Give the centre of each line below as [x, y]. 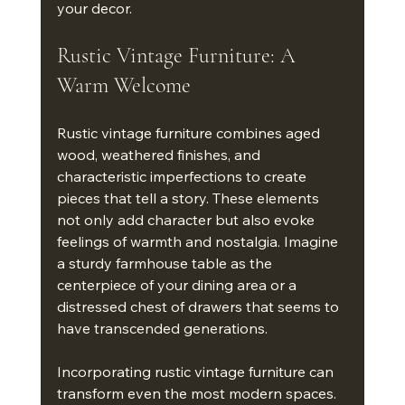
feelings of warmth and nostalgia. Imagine [199, 241]
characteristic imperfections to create [183, 176]
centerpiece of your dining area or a [178, 285]
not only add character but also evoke [187, 220]
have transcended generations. [162, 328]
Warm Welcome [123, 85]
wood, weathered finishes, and [160, 155]
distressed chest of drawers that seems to [199, 306]
